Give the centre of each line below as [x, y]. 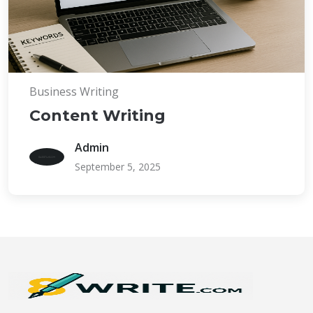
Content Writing [97, 116]
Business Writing [74, 92]
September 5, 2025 [118, 167]
